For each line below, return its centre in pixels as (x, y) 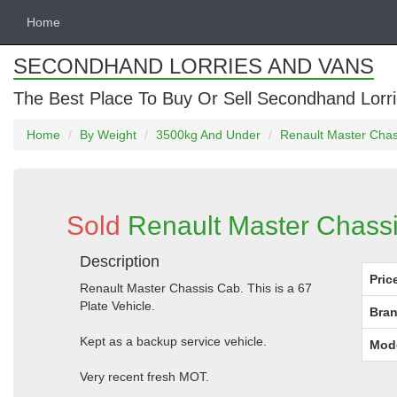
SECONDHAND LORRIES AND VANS (194, 66)
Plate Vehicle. (117, 306)
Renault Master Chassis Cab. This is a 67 (196, 288)
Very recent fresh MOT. (144, 377)
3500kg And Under (208, 135)
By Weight (108, 135)
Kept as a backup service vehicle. (173, 341)
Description (120, 261)
